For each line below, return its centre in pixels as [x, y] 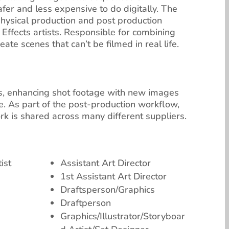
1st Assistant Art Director [113, 177]
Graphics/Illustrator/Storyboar [122, 216]
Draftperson [85, 203]
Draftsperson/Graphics [107, 190]
